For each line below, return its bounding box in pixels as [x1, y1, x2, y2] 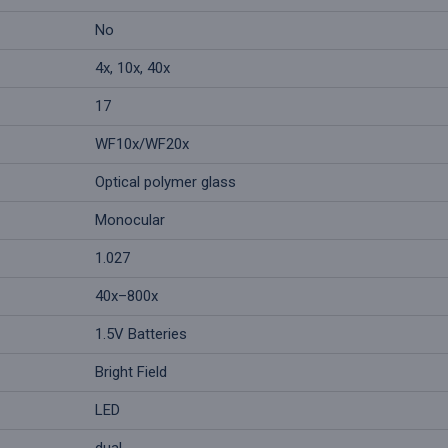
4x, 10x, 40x [95, 59, 170, 78]
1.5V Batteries [95, 325, 187, 344]
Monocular [95, 211, 165, 230]
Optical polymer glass [95, 173, 236, 192]
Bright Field [95, 363, 167, 382]
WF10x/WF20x [95, 135, 189, 154]
